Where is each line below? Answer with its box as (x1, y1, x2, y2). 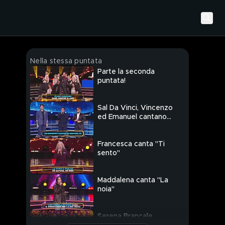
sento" (97, 150, 120, 157)
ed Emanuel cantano (97, 114, 167, 121)
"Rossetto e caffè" (97, 123, 162, 130)
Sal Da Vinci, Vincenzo (97, 104, 173, 112)
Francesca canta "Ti (97, 141, 165, 148)
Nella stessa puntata (30, 58, 102, 65)
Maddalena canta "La (97, 177, 168, 184)
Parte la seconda (97, 68, 155, 76)
